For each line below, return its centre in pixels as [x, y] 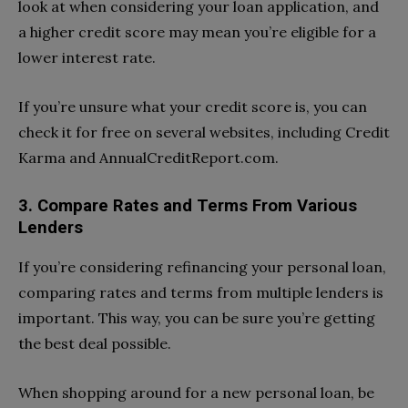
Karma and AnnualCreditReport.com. [148, 158]
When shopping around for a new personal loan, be [196, 393]
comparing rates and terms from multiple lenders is [201, 293]
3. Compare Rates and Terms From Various [188, 206]
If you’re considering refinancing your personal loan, [202, 267]
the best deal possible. [95, 344]
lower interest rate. [87, 58]
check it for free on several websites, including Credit [204, 133]
